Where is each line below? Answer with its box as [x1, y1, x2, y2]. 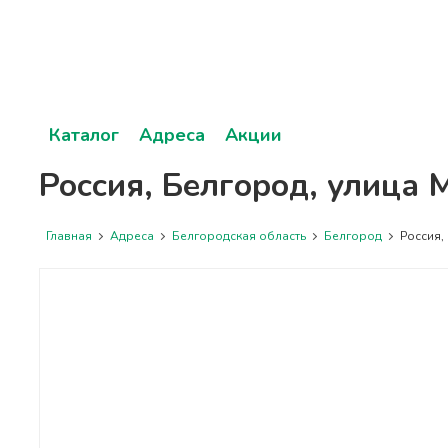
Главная [45, 228, 92, 244]
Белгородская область [171, 228, 306, 244]
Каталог [48, 123, 119, 147]
